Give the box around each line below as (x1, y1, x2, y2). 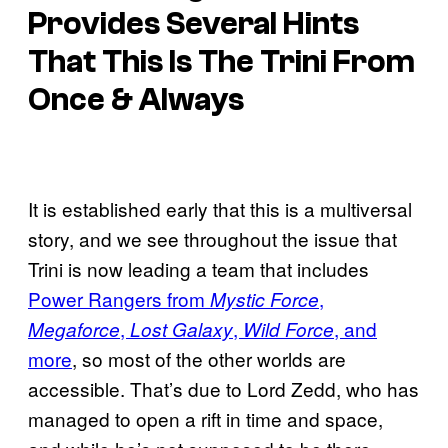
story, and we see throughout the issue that (28, 225, 397, 253)
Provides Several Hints (28, 5, 359, 42)
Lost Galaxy (130, 316, 233, 343)
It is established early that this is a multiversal (28, 195, 412, 223)
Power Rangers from (28, 285, 210, 313)
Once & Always (28, 81, 244, 118)
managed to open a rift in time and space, (28, 405, 383, 433)
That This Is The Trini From (28, 43, 415, 80)
